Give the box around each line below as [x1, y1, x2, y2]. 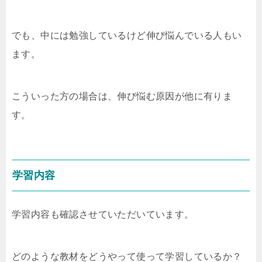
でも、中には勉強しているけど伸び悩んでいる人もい [12, 30, 242, 40]
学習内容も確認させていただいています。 [12, 209, 194, 219]
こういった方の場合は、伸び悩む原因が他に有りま [12, 91, 233, 101]
